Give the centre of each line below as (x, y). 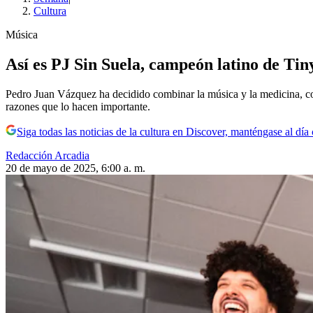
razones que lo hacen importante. (78, 107)
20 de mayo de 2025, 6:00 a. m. (75, 168)
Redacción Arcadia (48, 155)
